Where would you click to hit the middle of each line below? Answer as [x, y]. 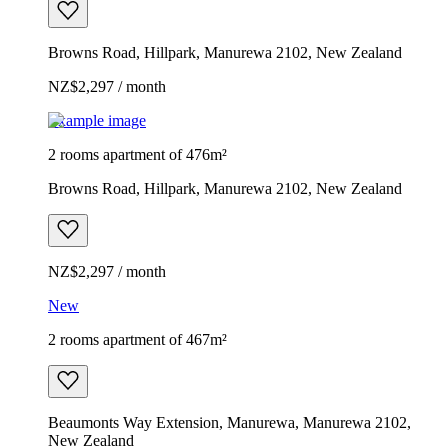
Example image [97, 120]
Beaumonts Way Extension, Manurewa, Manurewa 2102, [229, 422]
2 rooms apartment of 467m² [137, 339]
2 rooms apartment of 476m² [137, 154]
